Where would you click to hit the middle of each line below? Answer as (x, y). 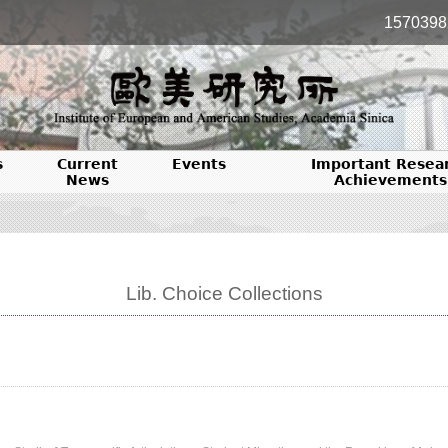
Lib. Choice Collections (224, 293)
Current (87, 164)
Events (198, 164)
